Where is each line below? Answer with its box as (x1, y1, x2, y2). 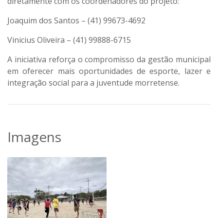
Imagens (7, 127, 61, 146)
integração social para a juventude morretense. (7, 77, 180, 89)
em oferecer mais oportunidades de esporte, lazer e (7, 66, 211, 77)
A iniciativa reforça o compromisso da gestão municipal (7, 54, 211, 65)
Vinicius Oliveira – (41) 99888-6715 (7, 35, 131, 46)
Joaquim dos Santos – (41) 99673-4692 (7, 15, 145, 26)
